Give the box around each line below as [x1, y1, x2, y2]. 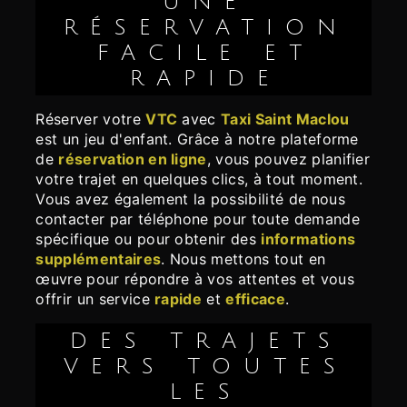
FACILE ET [97, 41, 314, 65]
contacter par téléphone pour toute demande [35, 210, 360, 229]
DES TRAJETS [69, 329, 100, 353]
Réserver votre [45, 110, 146, 129]
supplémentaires [35, 250, 162, 269]
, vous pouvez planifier [206, 150, 371, 169]
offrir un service [35, 290, 155, 309]
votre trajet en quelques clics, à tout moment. [35, 170, 363, 189]
